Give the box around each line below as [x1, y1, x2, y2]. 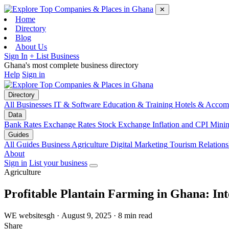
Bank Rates [4, 120, 41, 129]
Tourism [170, 140, 196, 149]
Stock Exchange [98, 120, 150, 129]
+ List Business [30, 52, 79, 60]
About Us [15, 42, 47, 51]
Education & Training [103, 100, 173, 109]
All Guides [4, 140, 39, 149]
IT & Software [54, 100, 101, 109]
